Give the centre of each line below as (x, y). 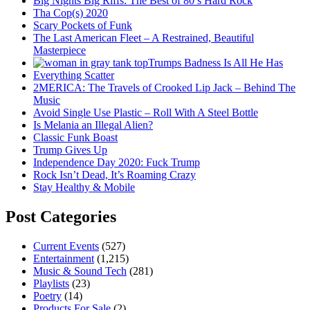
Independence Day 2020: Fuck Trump (117, 163)
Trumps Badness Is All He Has (216, 63)
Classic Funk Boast (75, 138)
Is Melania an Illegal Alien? (93, 125)
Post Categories (61, 217)
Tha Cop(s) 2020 (71, 13)
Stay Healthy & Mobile (84, 188)
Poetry (47, 296)
